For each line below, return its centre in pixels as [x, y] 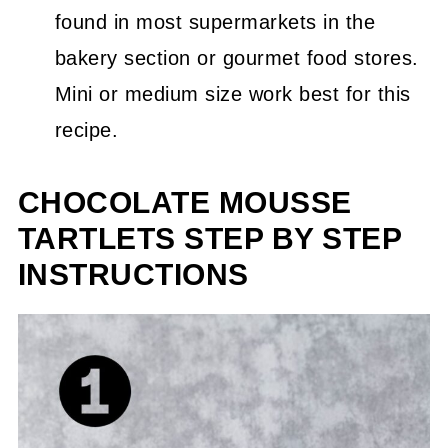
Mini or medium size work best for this [232, 93]
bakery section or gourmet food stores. [236, 57]
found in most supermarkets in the [215, 21]
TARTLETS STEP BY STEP [209, 238]
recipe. [86, 129]
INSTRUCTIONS [133, 274]
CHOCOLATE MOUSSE [184, 202]
